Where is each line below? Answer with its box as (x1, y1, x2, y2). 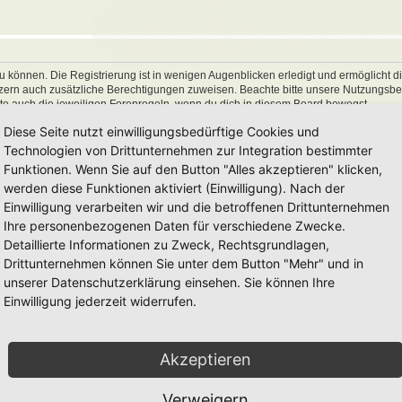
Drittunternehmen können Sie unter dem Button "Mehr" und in (4, 256, 363, 271)
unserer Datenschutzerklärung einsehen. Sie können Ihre (4, 275, 335, 290)
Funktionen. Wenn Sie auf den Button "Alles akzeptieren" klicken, (4, 162, 382, 177)
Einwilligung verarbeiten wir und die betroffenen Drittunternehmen (4, 199, 389, 214)
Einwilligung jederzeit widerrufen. (4, 293, 197, 309)
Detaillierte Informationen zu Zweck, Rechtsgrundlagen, (4, 237, 329, 252)
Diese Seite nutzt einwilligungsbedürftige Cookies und (4, 124, 319, 139)
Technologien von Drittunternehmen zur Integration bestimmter (4, 143, 372, 158)
